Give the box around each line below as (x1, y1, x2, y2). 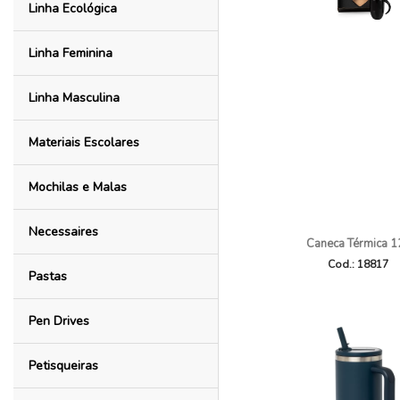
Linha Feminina (28, 45, 112, 62)
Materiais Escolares (28, 134, 139, 151)
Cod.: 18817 (328, 257, 388, 271)
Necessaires (28, 223, 98, 240)
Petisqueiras (28, 357, 98, 374)
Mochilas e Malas (28, 179, 127, 196)
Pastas (28, 268, 67, 285)
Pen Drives (28, 312, 89, 329)
